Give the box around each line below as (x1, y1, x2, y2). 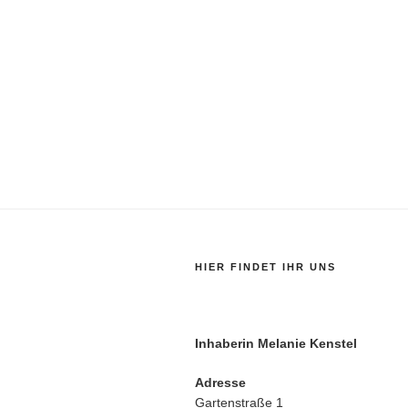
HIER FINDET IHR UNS (195, 260, 336, 272)
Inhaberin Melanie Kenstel (195, 335, 357, 351)
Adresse (195, 374, 246, 390)
